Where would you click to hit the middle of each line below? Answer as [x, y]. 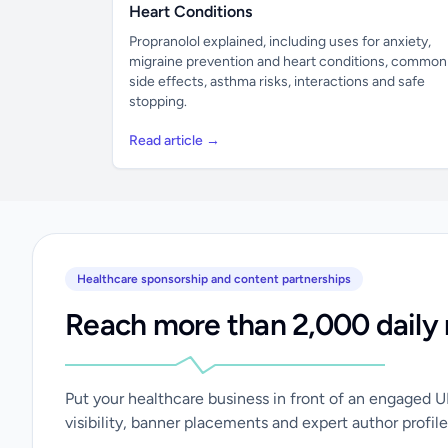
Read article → [174, 140]
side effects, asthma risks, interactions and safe [277, 81]
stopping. [158, 101]
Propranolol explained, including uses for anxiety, [280, 41]
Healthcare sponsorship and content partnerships [214, 279]
